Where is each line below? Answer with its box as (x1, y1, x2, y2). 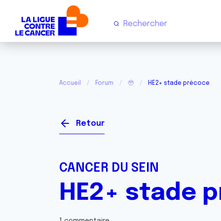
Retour (76, 119, 105, 128)
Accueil (59, 80, 81, 86)
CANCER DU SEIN (59, 162, 159, 175)
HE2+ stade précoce (148, 80, 210, 86)
